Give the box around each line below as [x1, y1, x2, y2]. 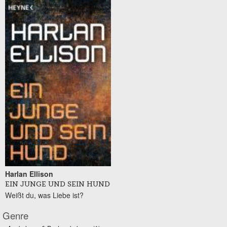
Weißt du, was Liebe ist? [5, 190, 84, 201]
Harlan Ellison [5, 169, 53, 179]
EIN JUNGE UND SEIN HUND [5, 181, 110, 188]
